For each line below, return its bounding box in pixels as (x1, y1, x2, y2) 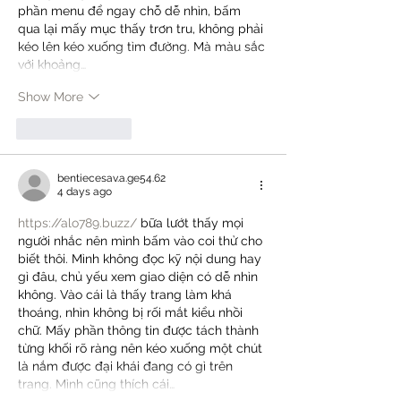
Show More (18, 89, 83, 104)
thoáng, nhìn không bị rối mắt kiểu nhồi (18, 305, 246, 320)
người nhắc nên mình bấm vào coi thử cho (18, 234, 266, 249)
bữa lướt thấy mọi (137, 216, 247, 231)
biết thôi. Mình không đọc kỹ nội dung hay (18, 252, 265, 267)
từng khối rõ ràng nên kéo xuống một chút (18, 341, 266, 356)
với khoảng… (18, 57, 86, 73)
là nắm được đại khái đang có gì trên (18, 359, 236, 374)
